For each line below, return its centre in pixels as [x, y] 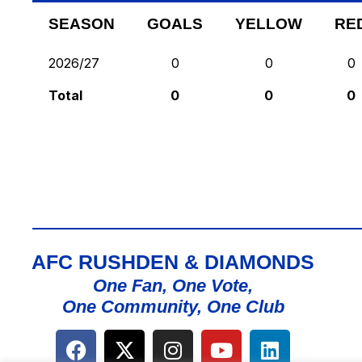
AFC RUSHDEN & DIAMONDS [173, 262]
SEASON [82, 24]
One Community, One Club [173, 307]
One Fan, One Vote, [173, 286]
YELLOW [269, 24]
